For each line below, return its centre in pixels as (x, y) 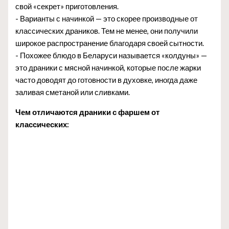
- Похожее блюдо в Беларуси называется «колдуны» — (111, 56)
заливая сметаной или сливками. (73, 93)
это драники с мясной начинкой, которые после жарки (108, 68)
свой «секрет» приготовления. (67, 7)
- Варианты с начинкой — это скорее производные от (107, 19)
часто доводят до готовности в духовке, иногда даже (107, 80)
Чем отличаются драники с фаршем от (88, 112)
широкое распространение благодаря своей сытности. (110, 43)
